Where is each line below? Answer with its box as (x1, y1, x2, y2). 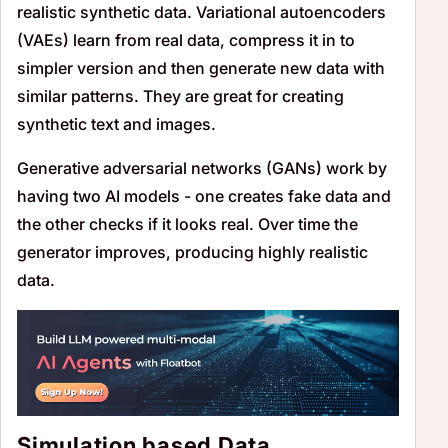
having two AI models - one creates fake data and (17, 185, 391, 206)
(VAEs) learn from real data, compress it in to (17, 29, 355, 50)
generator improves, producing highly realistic (17, 241, 368, 262)
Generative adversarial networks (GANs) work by (17, 157, 387, 178)
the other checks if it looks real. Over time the (17, 213, 358, 234)
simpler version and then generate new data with (17, 57, 385, 78)
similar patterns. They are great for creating (17, 85, 344, 106)
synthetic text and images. (17, 113, 216, 134)
